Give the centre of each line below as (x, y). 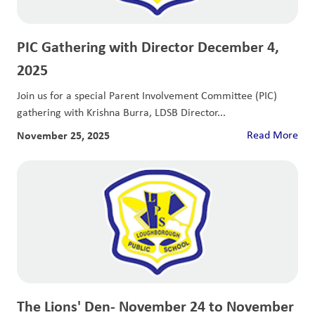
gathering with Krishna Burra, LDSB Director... (121, 112)
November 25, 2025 (63, 135)
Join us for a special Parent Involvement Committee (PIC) (147, 95)
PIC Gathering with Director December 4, (148, 46)
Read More (272, 134)
